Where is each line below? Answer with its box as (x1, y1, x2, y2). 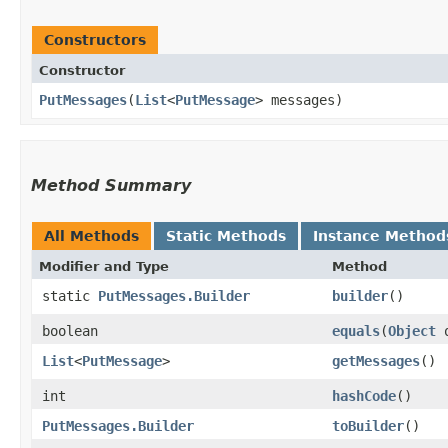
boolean (42, 322, 98, 339)
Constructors (44, 31, 146, 48)
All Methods (44, 227, 139, 244)
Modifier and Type (39, 258, 169, 274)
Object (388, 322, 436, 339)
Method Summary (31, 175, 191, 195)
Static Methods (166, 227, 286, 244)
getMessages (332, 352, 420, 369)
